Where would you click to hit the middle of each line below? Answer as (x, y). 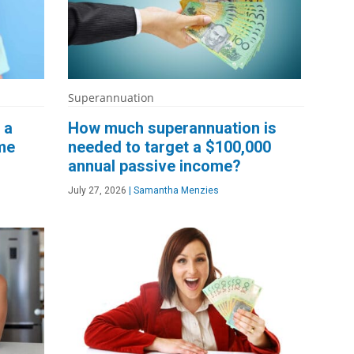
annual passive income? (155, 166)
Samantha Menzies (175, 191)
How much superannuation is (173, 128)
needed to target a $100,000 (170, 147)
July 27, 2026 (98, 191)
